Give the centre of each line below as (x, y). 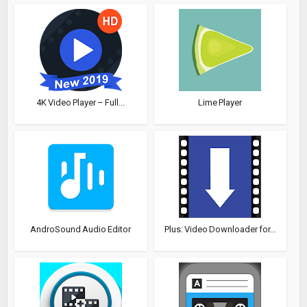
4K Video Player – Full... (81, 102)
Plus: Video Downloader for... (220, 229)
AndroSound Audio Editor (81, 229)
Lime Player (220, 102)
